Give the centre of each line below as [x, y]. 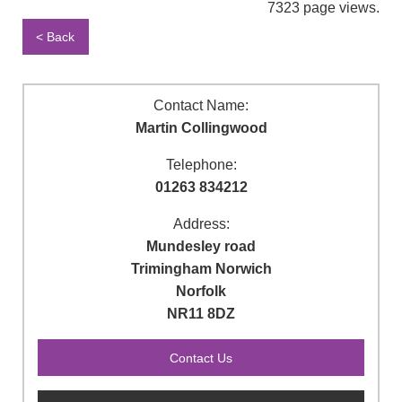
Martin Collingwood [201, 128]
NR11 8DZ [201, 314]
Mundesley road [201, 247]
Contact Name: [201, 106]
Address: [201, 224]
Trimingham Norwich [201, 269]
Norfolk [201, 292]
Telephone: [201, 165]
